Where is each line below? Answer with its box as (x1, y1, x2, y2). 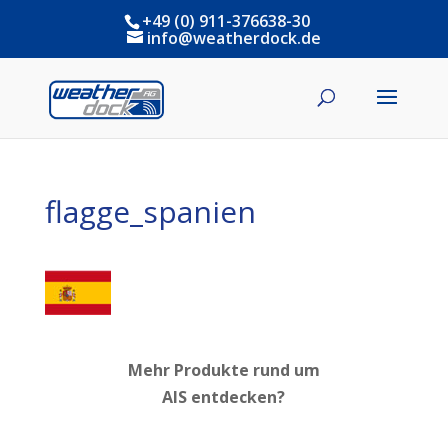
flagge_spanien (44, 191, 256, 232)
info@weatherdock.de (146, 27, 321, 49)
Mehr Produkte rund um (127, 359, 320, 381)
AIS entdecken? (162, 386, 286, 408)
